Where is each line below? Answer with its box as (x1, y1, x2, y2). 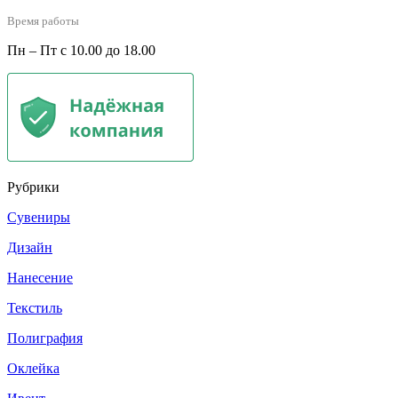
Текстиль (7, 299, 62, 315)
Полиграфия (7, 330, 83, 346)
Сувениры (7, 209, 70, 225)
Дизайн (7, 239, 52, 255)
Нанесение (7, 269, 73, 285)
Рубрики (7, 179, 60, 195)
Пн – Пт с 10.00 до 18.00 (7, 42, 155, 58)
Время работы (7, 13, 79, 28)
